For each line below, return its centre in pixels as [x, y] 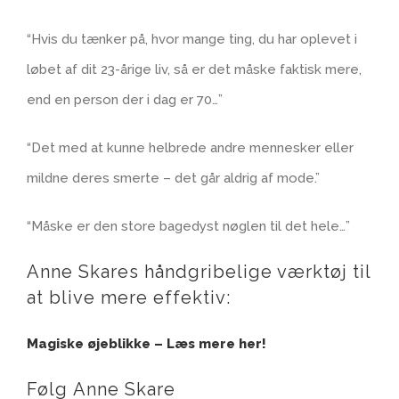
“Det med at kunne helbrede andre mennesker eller [190, 148]
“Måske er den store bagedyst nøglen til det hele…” [188, 227]
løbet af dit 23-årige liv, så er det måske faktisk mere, [194, 70]
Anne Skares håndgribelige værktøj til [199, 272]
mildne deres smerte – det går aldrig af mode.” [173, 179]
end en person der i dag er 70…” [125, 100]
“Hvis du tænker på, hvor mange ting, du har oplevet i [192, 40]
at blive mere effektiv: [129, 298]
